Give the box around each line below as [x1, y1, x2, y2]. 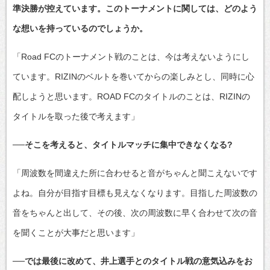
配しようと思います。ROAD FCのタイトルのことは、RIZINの [13, 91, 250, 101]
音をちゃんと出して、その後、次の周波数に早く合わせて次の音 [13, 207, 257, 218]
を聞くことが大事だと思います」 [13, 227, 139, 237]
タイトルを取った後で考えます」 [13, 111, 139, 121]
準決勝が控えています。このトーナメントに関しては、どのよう [13, 3, 257, 13]
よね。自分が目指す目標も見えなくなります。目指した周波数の [13, 187, 257, 198]
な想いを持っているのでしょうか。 [13, 23, 148, 33]
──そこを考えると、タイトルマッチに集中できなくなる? [13, 139, 233, 149]
